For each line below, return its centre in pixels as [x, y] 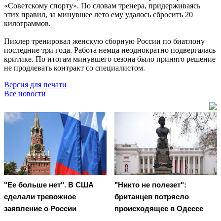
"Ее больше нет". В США [49, 185]
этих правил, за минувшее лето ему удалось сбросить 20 [98, 14]
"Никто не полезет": [150, 185]
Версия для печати [35, 84]
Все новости [25, 93]
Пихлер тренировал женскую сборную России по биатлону [104, 41]
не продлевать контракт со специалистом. [75, 68]
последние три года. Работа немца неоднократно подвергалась [110, 50]
